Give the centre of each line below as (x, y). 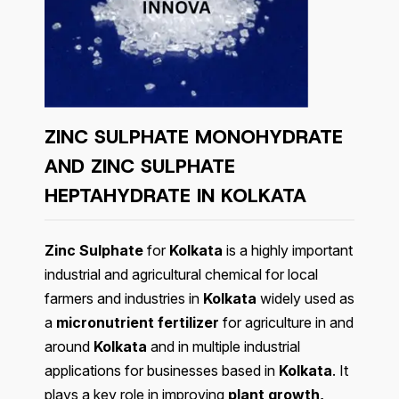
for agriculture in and (286, 323)
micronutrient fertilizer (138, 323)
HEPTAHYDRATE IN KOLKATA (175, 196)
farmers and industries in (124, 299)
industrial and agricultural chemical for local (181, 275)
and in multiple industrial (224, 347)
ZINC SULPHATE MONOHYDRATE (194, 137)
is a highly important (288, 251)
